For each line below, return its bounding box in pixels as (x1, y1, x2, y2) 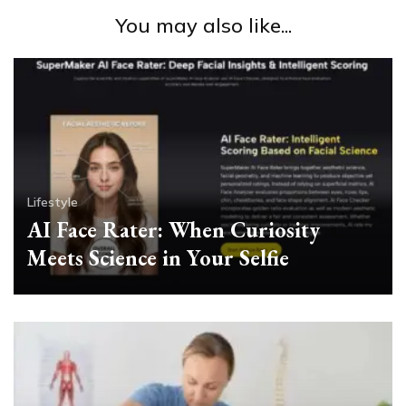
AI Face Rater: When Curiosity (27, 215, 320, 244)
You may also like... (114, 13, 292, 39)
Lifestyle (27, 193, 78, 210)
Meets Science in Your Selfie (27, 243, 289, 272)
